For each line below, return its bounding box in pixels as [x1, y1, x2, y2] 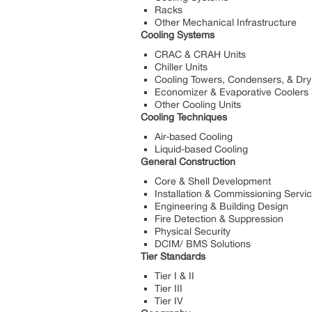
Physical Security [155, 225, 231, 237]
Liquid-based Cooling [155, 143, 248, 155]
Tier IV [155, 295, 183, 306]
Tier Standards [141, 250, 205, 262]
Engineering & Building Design [155, 200, 288, 212]
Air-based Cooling [155, 130, 233, 142]
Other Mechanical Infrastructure [155, 16, 297, 28]
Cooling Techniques [141, 111, 227, 123]
